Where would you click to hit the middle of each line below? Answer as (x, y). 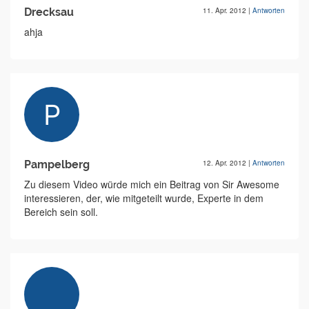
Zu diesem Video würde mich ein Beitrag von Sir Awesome (152, 185)
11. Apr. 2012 (226, 11)
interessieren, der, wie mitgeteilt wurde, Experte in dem (144, 198)
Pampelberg (57, 165)
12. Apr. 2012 (226, 163)
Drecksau (49, 12)
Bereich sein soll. (61, 212)
